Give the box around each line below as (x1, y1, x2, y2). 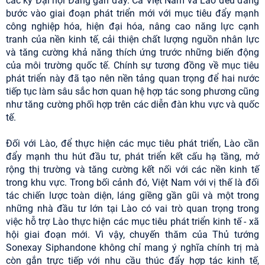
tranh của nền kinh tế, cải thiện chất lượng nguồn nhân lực (6, 34, 259, 46)
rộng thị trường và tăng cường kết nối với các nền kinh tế (6, 164, 259, 176)
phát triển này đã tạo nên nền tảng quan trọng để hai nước (6, 73, 259, 85)
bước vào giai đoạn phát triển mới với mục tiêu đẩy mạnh (6, 8, 259, 20)
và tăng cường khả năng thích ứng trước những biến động (6, 47, 259, 59)
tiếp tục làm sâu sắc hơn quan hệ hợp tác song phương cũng (6, 86, 259, 98)
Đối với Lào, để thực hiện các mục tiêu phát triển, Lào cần (6, 138, 259, 150)
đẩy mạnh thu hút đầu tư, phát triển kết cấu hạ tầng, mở (6, 151, 259, 163)
